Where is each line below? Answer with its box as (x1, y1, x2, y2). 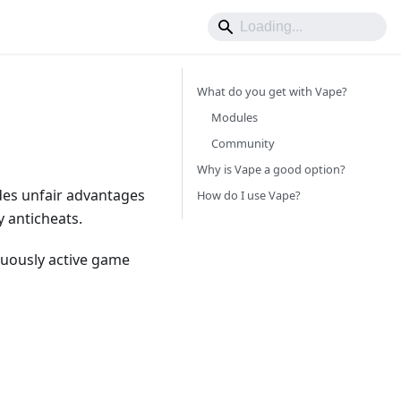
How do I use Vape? (197, 187, 301, 203)
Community (211, 135, 275, 151)
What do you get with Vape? (197, 83, 347, 99)
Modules (211, 109, 258, 125)
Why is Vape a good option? (197, 161, 346, 177)
